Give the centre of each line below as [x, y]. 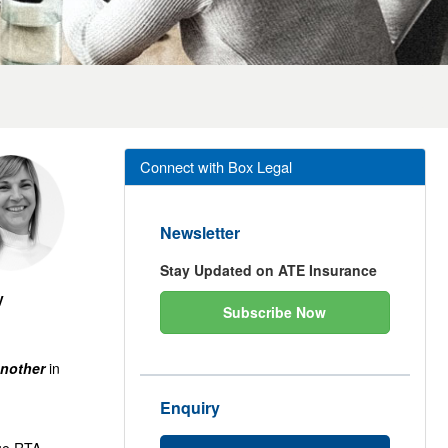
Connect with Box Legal [215, 166]
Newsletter [199, 232]
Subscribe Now [275, 312]
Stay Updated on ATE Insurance [268, 270]
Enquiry [189, 407]
